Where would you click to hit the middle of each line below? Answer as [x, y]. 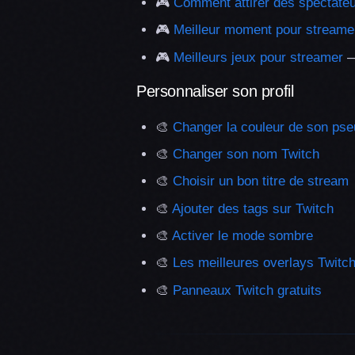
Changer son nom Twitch [246, 154]
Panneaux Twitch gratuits [247, 290]
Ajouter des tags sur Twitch [253, 208]
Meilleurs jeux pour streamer [258, 57]
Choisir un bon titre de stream [261, 181]
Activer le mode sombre [242, 236]
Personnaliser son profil [215, 91]
